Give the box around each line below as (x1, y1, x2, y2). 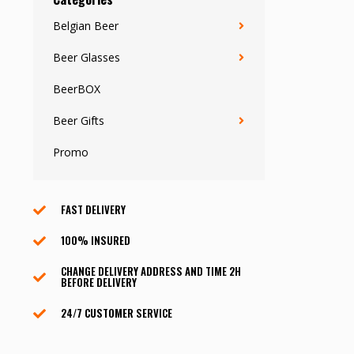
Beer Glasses (53, 50, 120, 65)
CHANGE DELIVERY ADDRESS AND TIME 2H (61, 263, 241, 279)
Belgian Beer (53, 18, 119, 33)
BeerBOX (53, 81, 100, 96)
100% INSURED (61, 232, 130, 248)
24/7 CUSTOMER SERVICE (61, 305, 172, 321)
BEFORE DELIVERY (61, 274, 137, 290)
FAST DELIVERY (61, 201, 126, 217)
